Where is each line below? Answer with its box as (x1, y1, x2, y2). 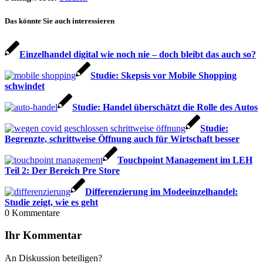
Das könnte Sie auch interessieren (5, 16, 114, 25)
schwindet (5, 80, 45, 91)
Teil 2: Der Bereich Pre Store (5, 165, 120, 176)
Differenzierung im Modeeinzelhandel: (85, 186, 238, 197)
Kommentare (12, 207, 60, 218)
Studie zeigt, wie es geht (5, 197, 98, 207)
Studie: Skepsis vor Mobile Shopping (90, 70, 237, 80)
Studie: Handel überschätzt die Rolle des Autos (72, 102, 258, 112)
